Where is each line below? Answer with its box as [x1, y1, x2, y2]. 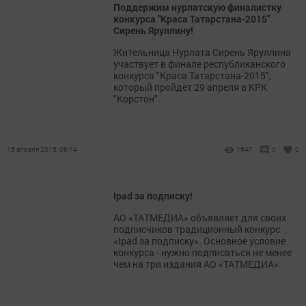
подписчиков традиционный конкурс [113, 223, 280, 236]
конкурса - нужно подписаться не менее [113, 246, 292, 259]
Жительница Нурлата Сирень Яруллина [113, 46, 291, 59]
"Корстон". [113, 92, 161, 105]
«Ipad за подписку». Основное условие [113, 234, 286, 247]
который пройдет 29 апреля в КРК [113, 81, 267, 94]
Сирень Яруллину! [113, 24, 193, 37]
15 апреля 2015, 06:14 [7, 145, 77, 154]
